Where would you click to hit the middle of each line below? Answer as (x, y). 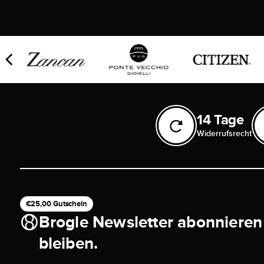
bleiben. (68, 243)
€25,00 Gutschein (56, 204)
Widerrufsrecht (224, 133)
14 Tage (220, 120)
